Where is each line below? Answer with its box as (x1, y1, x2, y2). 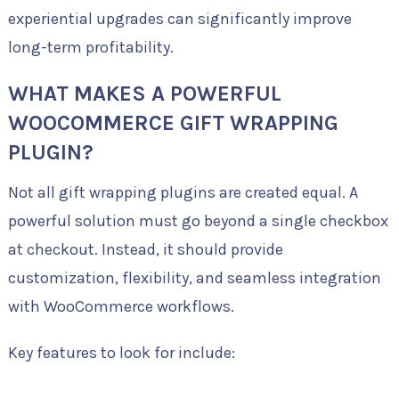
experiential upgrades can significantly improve (7, 9, 352, 29)
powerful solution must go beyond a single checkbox (7, 211, 388, 232)
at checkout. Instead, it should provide (7, 240, 283, 260)
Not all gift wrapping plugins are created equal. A (7, 183, 358, 203)
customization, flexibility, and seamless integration (7, 268, 381, 289)
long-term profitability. (7, 37, 174, 58)
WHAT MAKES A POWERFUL (7, 81, 281, 107)
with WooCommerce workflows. (7, 297, 234, 317)
